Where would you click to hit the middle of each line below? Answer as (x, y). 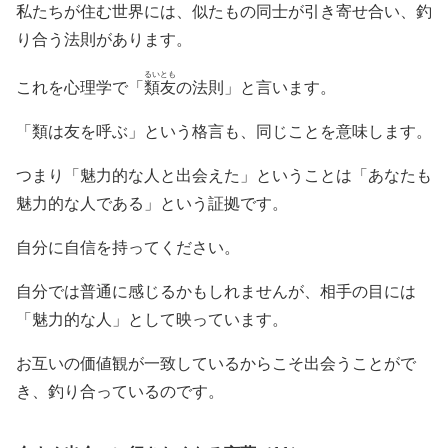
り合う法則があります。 (104, 39)
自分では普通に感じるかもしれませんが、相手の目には (216, 291)
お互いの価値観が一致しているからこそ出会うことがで (216, 363)
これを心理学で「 (80, 87)
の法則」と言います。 (256, 87)
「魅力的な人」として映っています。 (152, 319)
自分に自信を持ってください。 (128, 247)
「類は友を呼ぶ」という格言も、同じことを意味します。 (224, 131)
